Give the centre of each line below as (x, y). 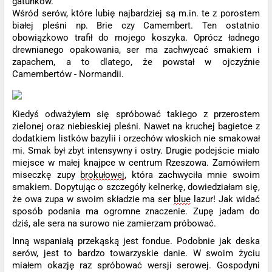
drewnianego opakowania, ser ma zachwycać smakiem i (136, 49)
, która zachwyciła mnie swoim (192, 175)
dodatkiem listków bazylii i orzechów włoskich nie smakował (136, 138)
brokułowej (103, 175)
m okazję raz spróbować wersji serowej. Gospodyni (147, 265)
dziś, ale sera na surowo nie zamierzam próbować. (114, 223)
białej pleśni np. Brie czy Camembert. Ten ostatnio (136, 25)
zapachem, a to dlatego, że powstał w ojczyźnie (136, 62)
